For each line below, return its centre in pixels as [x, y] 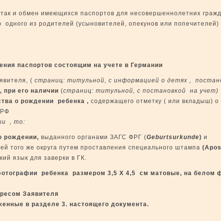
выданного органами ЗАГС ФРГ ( [93, 137]
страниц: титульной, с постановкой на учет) [141, 91]
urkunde [186, 137]
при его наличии [31, 91]
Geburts [160, 137]
